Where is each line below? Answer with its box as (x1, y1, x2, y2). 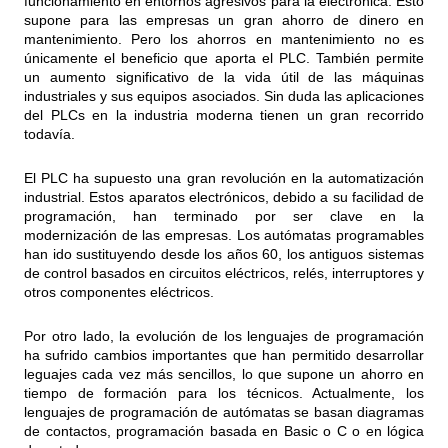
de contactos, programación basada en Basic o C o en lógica (24, 422, 424, 439)
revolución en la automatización (220, 169, 425, 186)
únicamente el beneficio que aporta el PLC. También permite (24, 49, 424, 66)
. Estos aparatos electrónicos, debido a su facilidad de (81, 188, 424, 205)
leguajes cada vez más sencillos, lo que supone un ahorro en (24, 365, 424, 382)
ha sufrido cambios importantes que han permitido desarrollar (24, 346, 424, 363)
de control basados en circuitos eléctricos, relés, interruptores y (24, 264, 424, 281)
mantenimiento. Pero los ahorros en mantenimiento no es (24, 30, 424, 47)
